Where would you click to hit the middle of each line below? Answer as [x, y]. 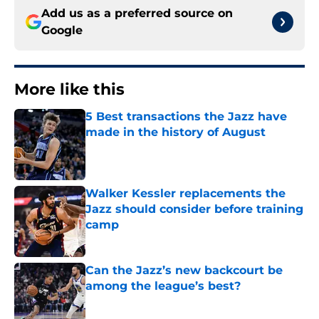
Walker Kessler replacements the [185, 194]
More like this [69, 90]
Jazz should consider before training [194, 209]
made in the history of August [176, 132]
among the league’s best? [163, 286]
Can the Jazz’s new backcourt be [184, 271]
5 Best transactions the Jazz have [186, 117]
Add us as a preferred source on [137, 14]
